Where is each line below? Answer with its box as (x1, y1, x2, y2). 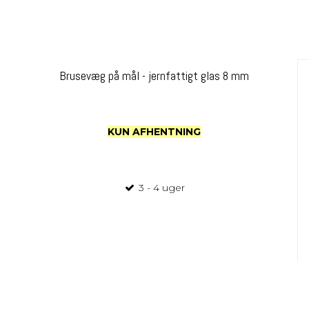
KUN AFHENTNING (108, 125, 201, 138)
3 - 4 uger (136, 181, 186, 194)
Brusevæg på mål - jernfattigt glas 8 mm (59, 68, 250, 84)
